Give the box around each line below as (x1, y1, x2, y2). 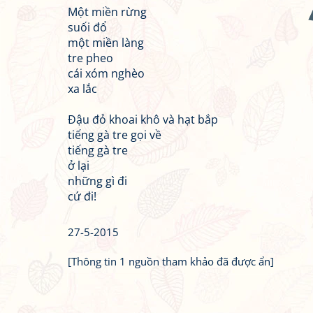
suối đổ (68, 20, 107, 35)
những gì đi (68, 173, 127, 189)
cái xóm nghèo (68, 66, 145, 81)
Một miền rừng (68, 4, 147, 20)
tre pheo (68, 50, 113, 66)
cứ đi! (68, 189, 96, 204)
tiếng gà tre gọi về (68, 127, 161, 143)
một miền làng (68, 35, 144, 50)
